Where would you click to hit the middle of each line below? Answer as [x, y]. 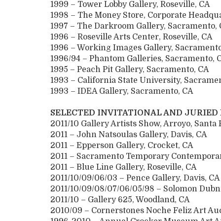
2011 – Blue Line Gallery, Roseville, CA [124, 167]
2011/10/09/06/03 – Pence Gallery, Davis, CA [135, 178]
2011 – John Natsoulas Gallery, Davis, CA [129, 135]
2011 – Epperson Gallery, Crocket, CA [122, 146]
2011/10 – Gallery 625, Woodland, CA [120, 200]
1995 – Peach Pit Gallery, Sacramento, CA [135, 70]
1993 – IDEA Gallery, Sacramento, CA [122, 92]
